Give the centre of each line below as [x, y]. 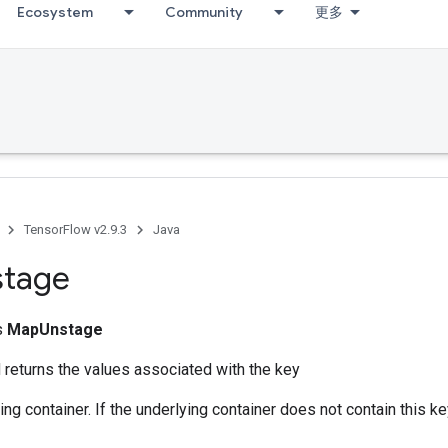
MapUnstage [55, 329]
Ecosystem [55, 12]
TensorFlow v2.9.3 [75, 229]
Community [204, 12]
